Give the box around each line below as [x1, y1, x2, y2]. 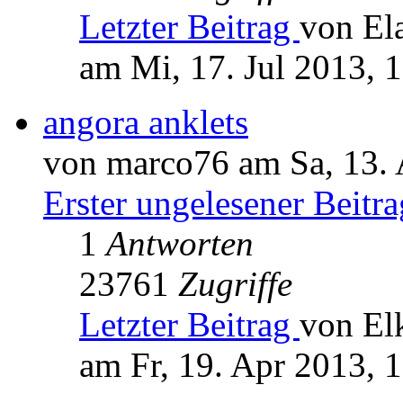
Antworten [106, 224, 254, 264]
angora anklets [43, 103, 248, 142]
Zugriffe [178, 264, 292, 304]
